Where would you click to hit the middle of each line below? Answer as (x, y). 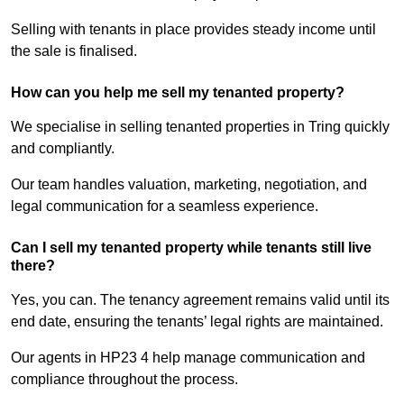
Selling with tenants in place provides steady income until (193, 30)
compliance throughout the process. (124, 380)
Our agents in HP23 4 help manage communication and (188, 358)
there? (33, 266)
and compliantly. (63, 149)
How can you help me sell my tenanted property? (178, 93)
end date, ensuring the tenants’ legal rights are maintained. (197, 322)
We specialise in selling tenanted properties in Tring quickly (200, 127)
